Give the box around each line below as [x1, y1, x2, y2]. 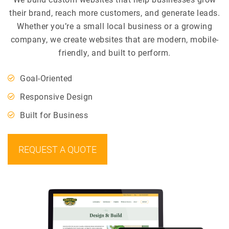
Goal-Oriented [20, 73, 73, 83]
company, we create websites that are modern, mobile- [10, 34, 219, 44]
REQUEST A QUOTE [18, 143, 97, 155]
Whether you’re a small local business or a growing [17, 20, 212, 31]
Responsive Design [20, 91, 93, 102]
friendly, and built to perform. [58, 47, 171, 58]
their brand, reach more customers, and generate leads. [9, 7, 220, 18]
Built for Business [20, 109, 88, 120]
